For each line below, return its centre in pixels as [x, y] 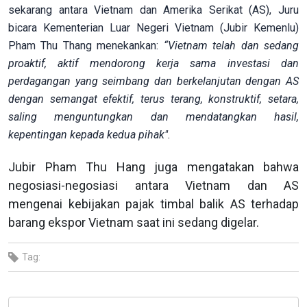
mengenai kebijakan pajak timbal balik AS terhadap [153, 204]
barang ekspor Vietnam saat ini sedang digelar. [134, 222]
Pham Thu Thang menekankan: [86, 45]
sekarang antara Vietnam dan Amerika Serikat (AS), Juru [153, 10]
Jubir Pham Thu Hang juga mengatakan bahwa [153, 167]
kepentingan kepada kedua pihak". [89, 134]
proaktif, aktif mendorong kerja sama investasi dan [153, 63]
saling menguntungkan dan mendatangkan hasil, [153, 116]
